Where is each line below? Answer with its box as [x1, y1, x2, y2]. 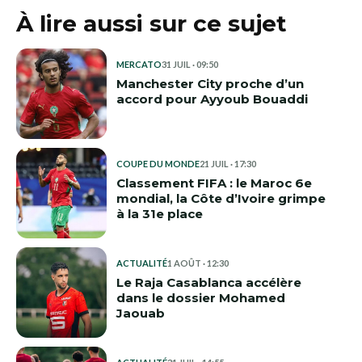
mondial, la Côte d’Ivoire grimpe [116, 191, 326, 206]
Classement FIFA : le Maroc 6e [116, 175, 312, 191]
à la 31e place [116, 206, 203, 221]
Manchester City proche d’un [116, 76, 304, 91]
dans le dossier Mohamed [116, 290, 285, 305]
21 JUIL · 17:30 [200, 158, 256, 169]
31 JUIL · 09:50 [162, 59, 218, 69]
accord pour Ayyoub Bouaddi [116, 91, 308, 107]
